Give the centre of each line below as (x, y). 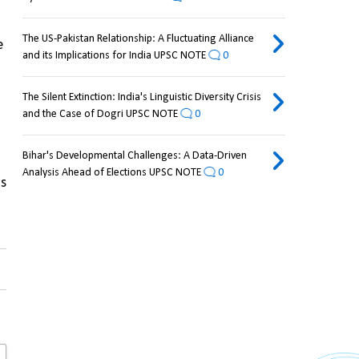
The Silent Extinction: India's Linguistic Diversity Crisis (141, 98)
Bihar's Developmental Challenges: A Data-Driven (134, 156)
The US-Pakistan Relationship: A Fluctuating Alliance (138, 39)
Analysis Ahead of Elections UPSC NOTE (111, 173)
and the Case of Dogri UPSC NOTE (100, 115)
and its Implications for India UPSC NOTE (114, 56)
